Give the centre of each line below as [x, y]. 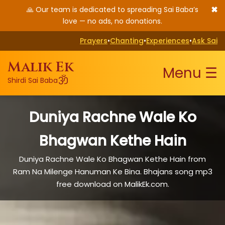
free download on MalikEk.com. [113, 184]
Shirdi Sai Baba [33, 80]
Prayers [94, 41]
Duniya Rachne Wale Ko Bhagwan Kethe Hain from [113, 159]
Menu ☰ [190, 73]
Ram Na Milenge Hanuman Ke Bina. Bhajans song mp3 [113, 172]
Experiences [168, 41]
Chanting [127, 41]
